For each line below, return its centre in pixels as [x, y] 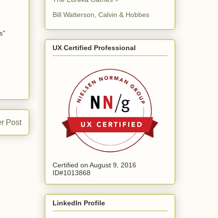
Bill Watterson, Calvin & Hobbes [101, 14]
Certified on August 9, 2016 [94, 165]
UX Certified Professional [94, 48]
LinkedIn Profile [79, 203]
